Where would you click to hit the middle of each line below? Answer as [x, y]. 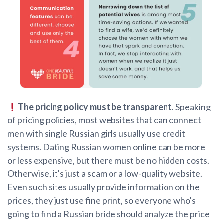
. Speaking [191, 107]
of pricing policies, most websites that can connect [104, 120]
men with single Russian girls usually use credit [96, 134]
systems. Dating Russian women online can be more [106, 147]
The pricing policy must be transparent [95, 107]
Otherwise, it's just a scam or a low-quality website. [105, 174]
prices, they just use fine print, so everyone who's [102, 200]
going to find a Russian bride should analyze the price [109, 214]
